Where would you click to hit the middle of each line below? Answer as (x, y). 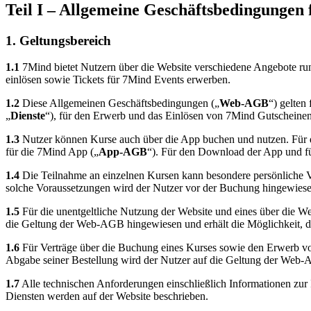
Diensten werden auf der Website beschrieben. (107, 296)
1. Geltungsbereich (58, 40)
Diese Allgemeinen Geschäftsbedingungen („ (119, 103)
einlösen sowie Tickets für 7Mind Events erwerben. (118, 80)
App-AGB (123, 152)
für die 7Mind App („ (52, 152)
